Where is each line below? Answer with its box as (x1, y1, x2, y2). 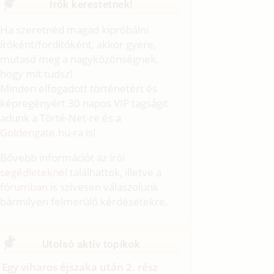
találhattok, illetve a (67, 165, 162, 180)
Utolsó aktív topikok (42, 238, 141, 251)
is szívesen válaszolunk (48, 180, 159, 194)
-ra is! (70, 125, 97, 140)
